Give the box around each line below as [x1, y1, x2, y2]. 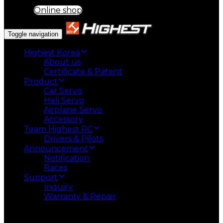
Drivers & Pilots [44, 133, 103, 143]
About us [44, 57, 81, 67]
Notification [44, 153, 90, 163]
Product [24, 76, 58, 86]
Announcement [24, 143, 88, 153]
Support [24, 172, 58, 182]
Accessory [44, 114, 83, 124]
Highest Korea [24, 47, 80, 57]
